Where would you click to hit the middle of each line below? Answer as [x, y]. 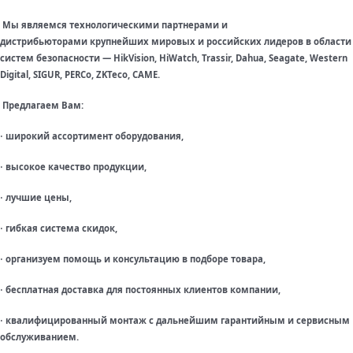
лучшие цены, [39, 197]
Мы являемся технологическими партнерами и [115, 25]
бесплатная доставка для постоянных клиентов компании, [143, 290]
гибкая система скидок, [61, 228]
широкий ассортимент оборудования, [95, 136]
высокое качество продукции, [76, 167]
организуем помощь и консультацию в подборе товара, [136, 259]
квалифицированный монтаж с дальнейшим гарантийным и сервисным [178, 320]
